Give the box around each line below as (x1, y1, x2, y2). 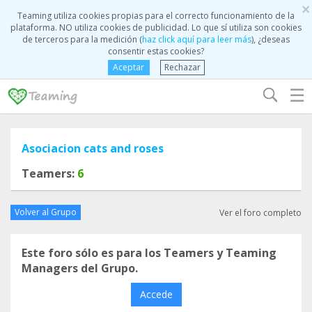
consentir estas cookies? (108, 45, 204, 57)
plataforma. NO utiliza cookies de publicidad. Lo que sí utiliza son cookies (10, 22, 302, 33)
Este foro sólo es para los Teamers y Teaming (22, 245, 276, 260)
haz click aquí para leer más (142, 33, 251, 45)
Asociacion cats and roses (22, 141, 164, 156)
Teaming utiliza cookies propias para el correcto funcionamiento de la (17, 10, 295, 22)
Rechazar (164, 61, 201, 73)
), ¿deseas (251, 33, 290, 45)
